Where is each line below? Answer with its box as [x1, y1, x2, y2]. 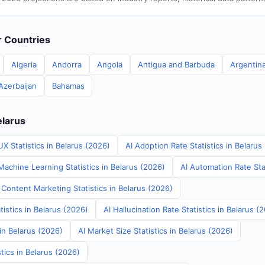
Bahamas [52, 81, 85, 91]
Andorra [52, 60, 82, 69]
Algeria [11, 60, 37, 69]
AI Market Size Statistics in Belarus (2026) [78, 226, 233, 235]
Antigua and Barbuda [138, 60, 215, 69]
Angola [97, 60, 122, 69]
